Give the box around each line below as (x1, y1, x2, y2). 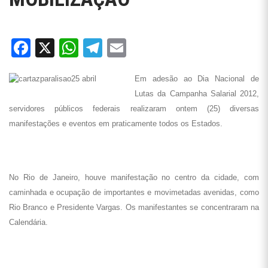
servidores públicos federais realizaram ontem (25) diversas (9, 104, 259, 113)
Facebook (31, 36, 101, 59)
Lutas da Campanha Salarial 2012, (135, 89, 259, 98)
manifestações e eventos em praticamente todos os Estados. (9, 119, 223, 128)
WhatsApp (78, 36, 155, 59)
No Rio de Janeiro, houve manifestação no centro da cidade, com (9, 173, 259, 182)
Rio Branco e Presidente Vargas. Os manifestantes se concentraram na (9, 203, 259, 212)
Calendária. (9, 218, 48, 227)
